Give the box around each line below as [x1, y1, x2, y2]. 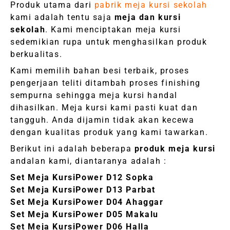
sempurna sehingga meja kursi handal [10, 90, 178, 101]
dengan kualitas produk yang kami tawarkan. [10, 127, 208, 138]
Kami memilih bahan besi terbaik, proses [10, 66, 189, 76]
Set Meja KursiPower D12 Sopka [10, 172, 154, 183]
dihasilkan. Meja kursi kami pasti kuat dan [10, 103, 198, 113]
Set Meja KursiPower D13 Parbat [10, 185, 156, 195]
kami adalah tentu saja [10, 12, 114, 23]
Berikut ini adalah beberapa [10, 144, 135, 154]
